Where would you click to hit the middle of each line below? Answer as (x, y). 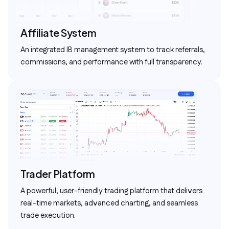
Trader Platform (58, 174)
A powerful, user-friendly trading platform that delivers (111, 191)
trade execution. (48, 215)
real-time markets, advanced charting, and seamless (109, 203)
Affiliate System (58, 32)
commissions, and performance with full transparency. (111, 62)
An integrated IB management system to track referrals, (113, 50)
